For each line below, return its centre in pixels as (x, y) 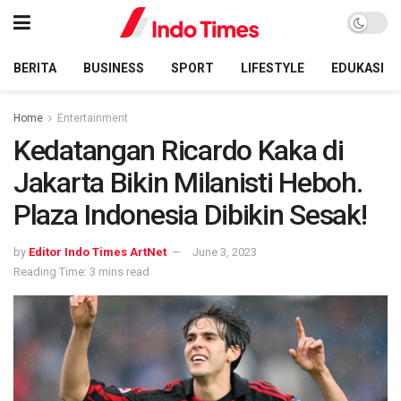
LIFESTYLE (273, 68)
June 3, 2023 (225, 252)
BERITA (35, 68)
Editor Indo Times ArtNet (98, 252)
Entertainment (93, 118)
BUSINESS (114, 68)
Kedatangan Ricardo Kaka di (179, 150)
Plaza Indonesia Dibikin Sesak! (190, 215)
